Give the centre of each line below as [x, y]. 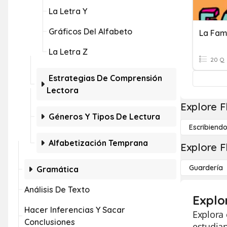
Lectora [63, 90]
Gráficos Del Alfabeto [90, 31]
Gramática [58, 169]
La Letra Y [68, 11]
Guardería [206, 168]
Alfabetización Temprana [98, 143]
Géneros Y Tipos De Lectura [104, 117]
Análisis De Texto [57, 190]
